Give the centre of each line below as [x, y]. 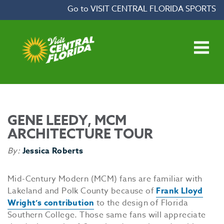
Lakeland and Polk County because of [82, 191]
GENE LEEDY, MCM [67, 121]
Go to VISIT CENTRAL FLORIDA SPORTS [142, 9]
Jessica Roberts [53, 151]
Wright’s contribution [51, 203]
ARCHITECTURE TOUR [80, 134]
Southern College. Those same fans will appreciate [107, 215]
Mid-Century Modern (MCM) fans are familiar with [105, 179]
